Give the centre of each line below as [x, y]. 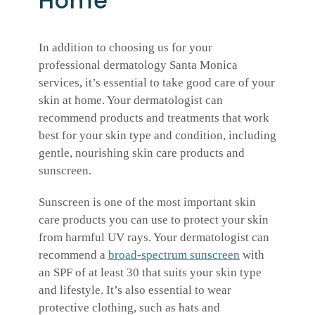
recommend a [73, 255]
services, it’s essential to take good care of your [157, 83]
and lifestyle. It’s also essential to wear [135, 290]
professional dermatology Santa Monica [138, 65]
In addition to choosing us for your [127, 48]
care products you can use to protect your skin [154, 220]
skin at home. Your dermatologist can [131, 101]
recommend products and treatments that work [154, 118]
